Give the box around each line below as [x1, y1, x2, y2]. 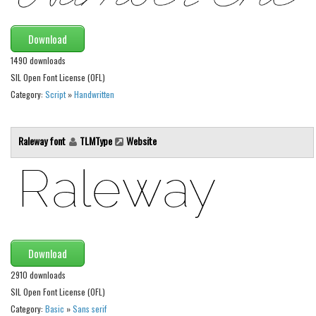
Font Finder [14, 17, 60, 32]
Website [126, 133, 157, 149]
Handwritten [74, 88, 114, 101]
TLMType [80, 133, 112, 149]
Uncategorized [14, 43, 75, 59]
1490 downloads [11, 54, 66, 67]
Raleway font [18, 133, 68, 149]
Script [45, 88, 66, 101]
